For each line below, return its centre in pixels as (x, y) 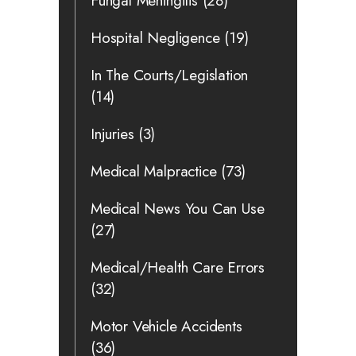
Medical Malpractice (154, 171)
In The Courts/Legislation (170, 75)
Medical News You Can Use (178, 208)
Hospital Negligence (155, 37)
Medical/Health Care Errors (178, 267)
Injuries (112, 133)
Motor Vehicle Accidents (166, 326)
